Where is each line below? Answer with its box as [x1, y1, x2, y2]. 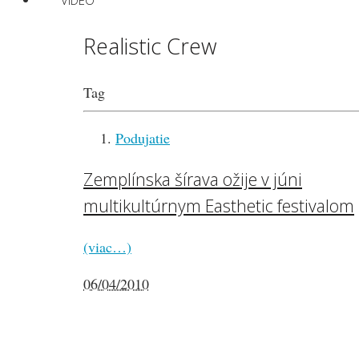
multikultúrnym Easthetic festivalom [83, 194, 354, 218]
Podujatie [115, 128, 170, 148]
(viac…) [83, 237, 131, 257]
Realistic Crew [83, 30, 217, 61]
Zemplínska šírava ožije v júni [83, 167, 302, 192]
